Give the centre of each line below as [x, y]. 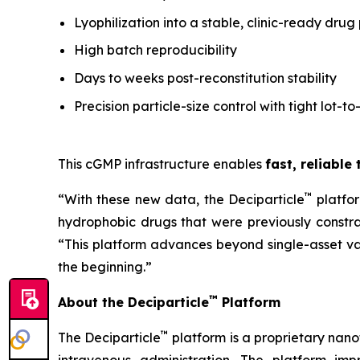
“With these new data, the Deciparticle [181, 199]
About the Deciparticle [133, 302]
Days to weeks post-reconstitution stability [205, 78]
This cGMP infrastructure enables [162, 164]
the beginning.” [105, 266]
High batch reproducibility [155, 50]
